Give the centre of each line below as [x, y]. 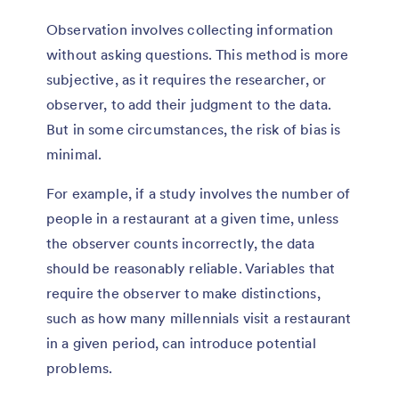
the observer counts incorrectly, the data [181, 243]
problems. [80, 367]
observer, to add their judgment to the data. [189, 104]
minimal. [74, 154]
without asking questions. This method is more [198, 54]
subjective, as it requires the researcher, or [187, 79]
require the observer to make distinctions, [183, 293]
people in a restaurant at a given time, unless [193, 218]
